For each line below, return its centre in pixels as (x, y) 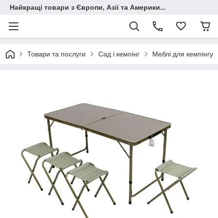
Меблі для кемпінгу (183, 54)
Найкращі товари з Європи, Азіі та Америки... (88, 7)
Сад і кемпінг (119, 54)
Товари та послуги (56, 54)
